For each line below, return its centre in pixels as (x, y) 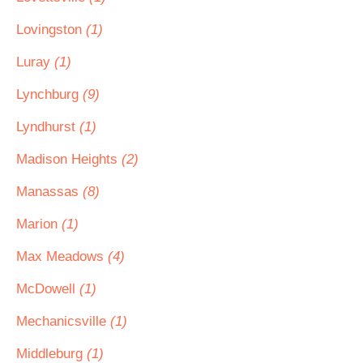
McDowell (48, 289)
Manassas (49, 192)
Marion (39, 224)
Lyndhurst (48, 127)
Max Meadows (62, 256)
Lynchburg (49, 94)
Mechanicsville (63, 321)
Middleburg (51, 354)
